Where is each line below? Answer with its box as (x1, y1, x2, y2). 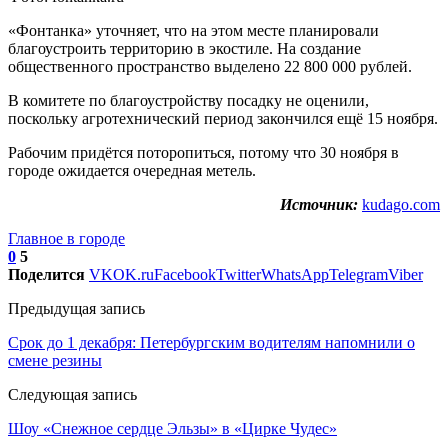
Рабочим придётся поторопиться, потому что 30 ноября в (8, 143, 399, 161)
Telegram (329, 265, 388, 283)
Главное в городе (8, 229, 125, 247)
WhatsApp (261, 265, 329, 283)
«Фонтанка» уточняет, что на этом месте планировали (8, 21, 379, 39)
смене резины (8, 351, 102, 369)
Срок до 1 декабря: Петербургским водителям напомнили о (8, 333, 415, 351)
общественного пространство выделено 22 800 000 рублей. (8, 57, 412, 75)
